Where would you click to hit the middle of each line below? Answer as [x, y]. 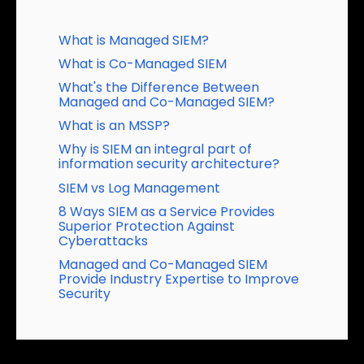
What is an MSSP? [115, 126]
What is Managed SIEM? [134, 40]
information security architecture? [169, 164]
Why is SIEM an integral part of [156, 149]
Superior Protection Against [147, 226]
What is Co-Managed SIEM [143, 63]
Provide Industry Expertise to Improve [179, 279]
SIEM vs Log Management [140, 188]
